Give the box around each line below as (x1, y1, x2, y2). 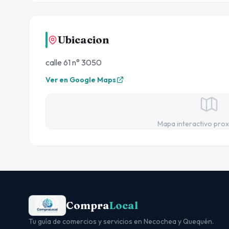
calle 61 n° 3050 (45, 57, 102, 68)
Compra (66, 199, 110, 212)
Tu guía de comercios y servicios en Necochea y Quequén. (29, 217, 214, 226)
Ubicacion (58, 33, 109, 47)
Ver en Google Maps (45, 75, 116, 85)
